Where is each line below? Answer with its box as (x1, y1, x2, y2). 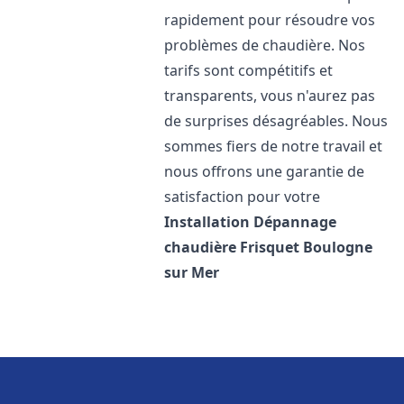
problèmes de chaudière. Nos (164, 35, 366, 55)
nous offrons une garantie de (164, 161, 365, 181)
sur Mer (164, 262, 220, 282)
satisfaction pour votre (164, 187, 321, 207)
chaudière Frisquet (164, 237, 300, 257)
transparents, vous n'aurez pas (164, 86, 376, 106)
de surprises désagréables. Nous (164, 111, 389, 131)
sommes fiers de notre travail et (164, 136, 383, 156)
